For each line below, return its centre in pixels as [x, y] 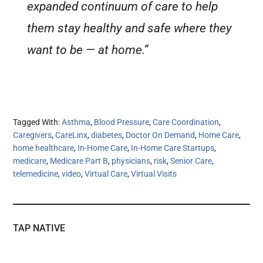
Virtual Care [106, 173]
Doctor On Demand [161, 135]
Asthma [76, 122]
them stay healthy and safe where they [130, 28]
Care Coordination [186, 122]
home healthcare [44, 148]
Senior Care [191, 161]
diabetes [107, 135]
